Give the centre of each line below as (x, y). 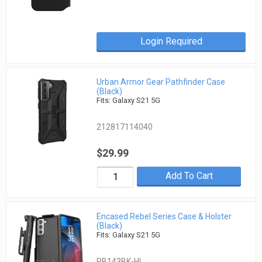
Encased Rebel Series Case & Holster (164, 217)
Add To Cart (189, 175)
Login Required (171, 41)
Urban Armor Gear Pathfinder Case (161, 82)
